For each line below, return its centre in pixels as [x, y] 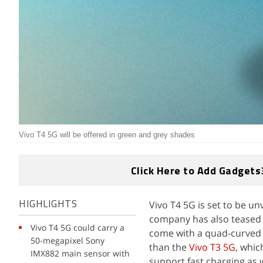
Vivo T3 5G [212, 247]
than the [169, 247]
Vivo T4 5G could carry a [77, 227]
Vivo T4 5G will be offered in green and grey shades [107, 135]
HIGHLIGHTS [48, 205]
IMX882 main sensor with [80, 253]
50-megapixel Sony [68, 240]
